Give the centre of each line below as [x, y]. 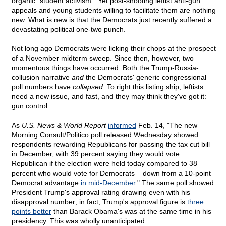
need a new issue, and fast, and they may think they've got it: [109, 97]
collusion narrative [42, 77]
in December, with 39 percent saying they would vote [96, 154]
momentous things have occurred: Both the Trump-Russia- [105, 68]
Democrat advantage [46, 183]
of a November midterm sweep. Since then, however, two [103, 58]
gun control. [31, 106]
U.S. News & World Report [64, 125]
